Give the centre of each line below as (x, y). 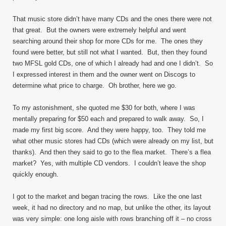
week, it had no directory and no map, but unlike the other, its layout (112, 208)
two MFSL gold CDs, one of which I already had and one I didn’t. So (113, 63)
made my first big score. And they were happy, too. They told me (109, 130)
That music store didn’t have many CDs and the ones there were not (112, 19)
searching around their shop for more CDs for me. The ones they (108, 41)
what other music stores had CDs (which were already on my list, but (113, 141)
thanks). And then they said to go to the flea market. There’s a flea (112, 152)
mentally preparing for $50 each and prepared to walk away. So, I (108, 119)
